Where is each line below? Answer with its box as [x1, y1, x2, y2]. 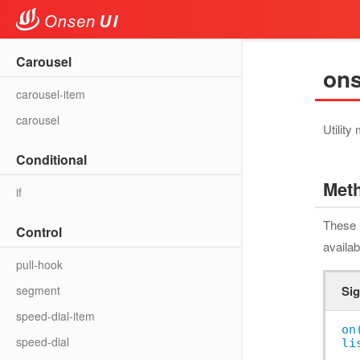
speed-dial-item [16, 308, 95, 324]
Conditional [16, 150, 87, 169]
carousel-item [16, 86, 85, 102]
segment [16, 282, 60, 298]
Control [16, 223, 62, 241]
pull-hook [16, 256, 63, 272]
